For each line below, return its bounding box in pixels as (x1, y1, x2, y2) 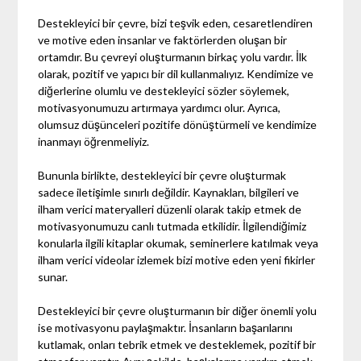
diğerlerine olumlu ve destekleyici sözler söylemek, (38, 83, 290, 98)
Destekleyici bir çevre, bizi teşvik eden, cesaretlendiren (38, 15, 313, 30)
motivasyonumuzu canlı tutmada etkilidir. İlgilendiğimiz (38, 218, 307, 233)
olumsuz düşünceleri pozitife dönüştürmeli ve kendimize (38, 117, 317, 131)
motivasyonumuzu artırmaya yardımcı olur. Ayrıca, (38, 100, 281, 114)
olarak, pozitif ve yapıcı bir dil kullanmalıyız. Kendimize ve (38, 66, 314, 81)
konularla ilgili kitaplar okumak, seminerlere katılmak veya (38, 235, 319, 250)
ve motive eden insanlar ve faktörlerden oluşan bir (38, 32, 288, 47)
